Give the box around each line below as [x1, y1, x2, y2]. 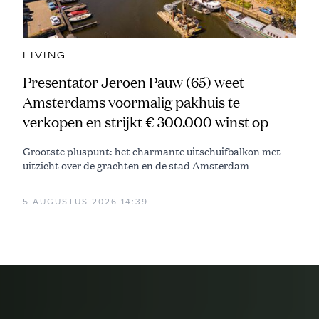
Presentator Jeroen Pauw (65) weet [23, 72, 244, 92]
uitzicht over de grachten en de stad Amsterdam [23, 157, 249, 172]
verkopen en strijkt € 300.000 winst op [23, 112, 268, 132]
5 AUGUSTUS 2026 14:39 [23, 196, 148, 206]
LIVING [23, 51, 67, 60]
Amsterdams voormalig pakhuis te [23, 92, 240, 112]
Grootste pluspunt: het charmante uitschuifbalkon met [23, 143, 281, 158]
